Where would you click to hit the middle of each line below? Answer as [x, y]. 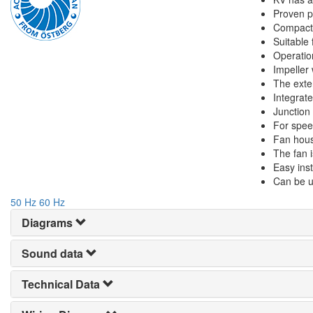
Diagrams [47, 223]
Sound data [52, 253]
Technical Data [61, 284]
